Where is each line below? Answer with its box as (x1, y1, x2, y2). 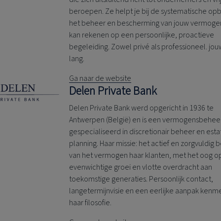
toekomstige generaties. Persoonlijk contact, (69, 174, 214, 185)
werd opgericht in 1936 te (130, 103, 214, 114)
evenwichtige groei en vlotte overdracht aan (69, 162, 213, 173)
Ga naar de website (69, 73, 132, 84)
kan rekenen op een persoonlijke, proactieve (69, 30, 215, 41)
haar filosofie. (69, 197, 112, 209)
